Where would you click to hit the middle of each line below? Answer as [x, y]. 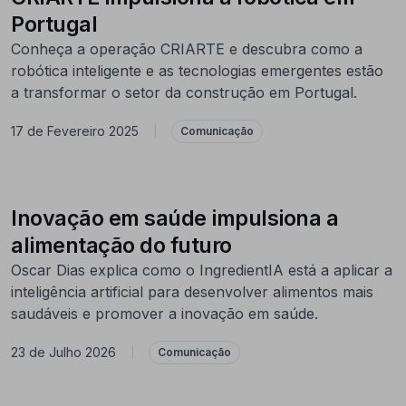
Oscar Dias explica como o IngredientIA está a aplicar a [202, 270]
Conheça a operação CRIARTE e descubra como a [187, 48]
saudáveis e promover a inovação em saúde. [164, 313]
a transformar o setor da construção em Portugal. [184, 92]
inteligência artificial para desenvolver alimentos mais [192, 291]
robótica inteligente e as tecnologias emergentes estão [197, 70]
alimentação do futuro [121, 245]
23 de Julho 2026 [63, 353]
